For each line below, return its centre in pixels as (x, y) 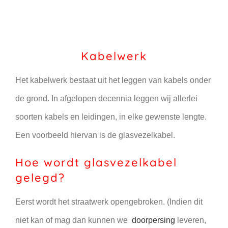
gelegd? (40, 178)
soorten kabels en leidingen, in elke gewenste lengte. (111, 117)
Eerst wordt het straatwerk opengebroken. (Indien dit (109, 202)
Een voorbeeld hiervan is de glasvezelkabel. (95, 135)
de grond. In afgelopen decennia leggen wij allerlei (106, 99)
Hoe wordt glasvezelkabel (96, 163)
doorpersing (154, 220)
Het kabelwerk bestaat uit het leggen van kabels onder (113, 80)
